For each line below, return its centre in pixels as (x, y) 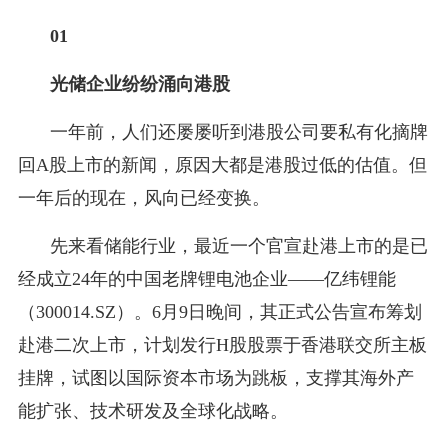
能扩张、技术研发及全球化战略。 (152, 410)
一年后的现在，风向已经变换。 (143, 197)
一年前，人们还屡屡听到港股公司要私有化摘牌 (238, 131)
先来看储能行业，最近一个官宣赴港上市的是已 (238, 245)
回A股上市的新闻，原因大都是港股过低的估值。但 (222, 164)
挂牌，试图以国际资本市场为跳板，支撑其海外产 (215, 377)
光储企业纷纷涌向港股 (139, 83)
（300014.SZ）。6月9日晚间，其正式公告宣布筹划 (219, 311)
